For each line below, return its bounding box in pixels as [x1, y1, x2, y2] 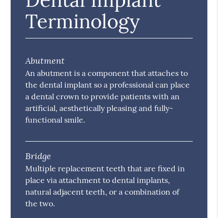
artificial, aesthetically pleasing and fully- [25, 103, 174, 113]
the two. [25, 199, 55, 209]
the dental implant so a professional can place [25, 80, 190, 90]
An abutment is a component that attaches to [25, 68, 188, 78]
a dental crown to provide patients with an [25, 91, 180, 102]
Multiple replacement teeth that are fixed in [25, 163, 185, 174]
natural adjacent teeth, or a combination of [25, 187, 180, 197]
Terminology [25, 9, 140, 34]
